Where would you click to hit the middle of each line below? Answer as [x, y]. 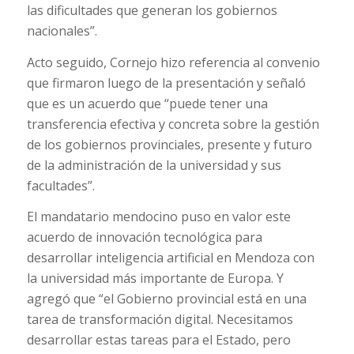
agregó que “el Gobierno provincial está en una [166, 299]
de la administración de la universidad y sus [154, 165]
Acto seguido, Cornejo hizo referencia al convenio [173, 62]
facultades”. [60, 185]
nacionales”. [62, 31]
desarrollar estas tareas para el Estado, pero [158, 340]
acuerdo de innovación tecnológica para [144, 237]
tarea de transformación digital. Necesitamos [160, 320]
